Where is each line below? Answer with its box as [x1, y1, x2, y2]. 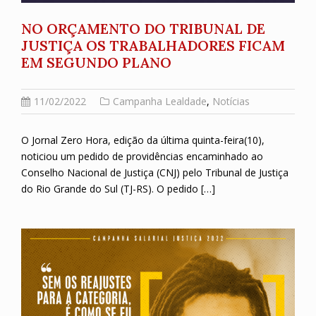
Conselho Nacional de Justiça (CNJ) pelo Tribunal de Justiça [21, 165, 288, 179]
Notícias [212, 94, 250, 108]
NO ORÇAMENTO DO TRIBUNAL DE [21, 19, 265, 37]
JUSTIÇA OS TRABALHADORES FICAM [21, 36, 285, 54]
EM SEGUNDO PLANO [21, 53, 171, 71]
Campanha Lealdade [113, 94, 207, 108]
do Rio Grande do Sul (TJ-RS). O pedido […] [21, 181, 215, 195]
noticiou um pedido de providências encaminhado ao [21, 149, 263, 163]
